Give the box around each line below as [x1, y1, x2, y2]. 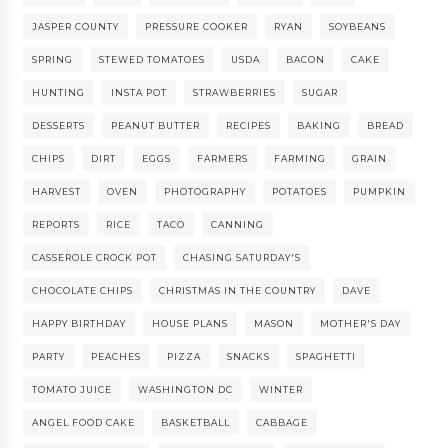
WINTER [259, 384, 304, 396]
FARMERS [197, 153, 249, 165]
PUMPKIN [353, 186, 407, 198]
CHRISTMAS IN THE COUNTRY [159, 285, 317, 297]
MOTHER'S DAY [320, 318, 402, 330]
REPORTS [32, 219, 81, 231]
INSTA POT [111, 87, 168, 99]
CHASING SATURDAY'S [183, 252, 302, 264]
